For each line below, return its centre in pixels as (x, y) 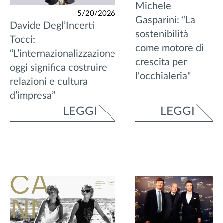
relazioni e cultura (49, 82)
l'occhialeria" (163, 76)
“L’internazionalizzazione (63, 54)
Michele (153, 7)
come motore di (169, 49)
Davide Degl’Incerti (52, 26)
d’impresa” (33, 96)
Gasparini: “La (165, 21)
